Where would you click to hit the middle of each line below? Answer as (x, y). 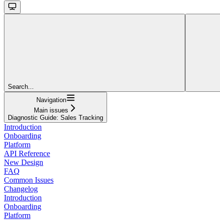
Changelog (21, 189)
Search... (21, 87)
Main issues (51, 110)
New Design (24, 163)
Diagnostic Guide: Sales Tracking (55, 118)
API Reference (27, 154)
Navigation (51, 100)
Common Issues (29, 180)
